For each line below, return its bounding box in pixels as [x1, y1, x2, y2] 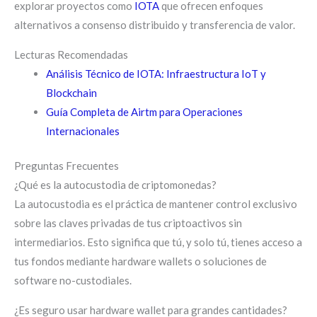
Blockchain [46, 86, 97, 99]
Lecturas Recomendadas [14, 47, 128, 61]
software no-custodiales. [14, 274, 132, 287]
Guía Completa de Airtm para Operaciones [46, 105, 243, 118]
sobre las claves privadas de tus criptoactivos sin [14, 217, 242, 229]
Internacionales [46, 124, 120, 137]
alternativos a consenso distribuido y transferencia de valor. [14, 18, 295, 31]
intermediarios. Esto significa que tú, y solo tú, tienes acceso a [14, 236, 302, 248]
